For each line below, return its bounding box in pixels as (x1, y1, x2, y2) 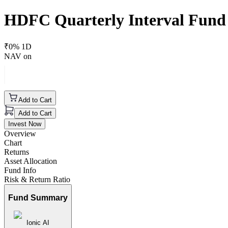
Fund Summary (8, 193, 68, 203)
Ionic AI (26, 219, 49, 227)
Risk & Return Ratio (4, 175, 70, 184)
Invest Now (8, 120, 41, 128)
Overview (4, 129, 36, 138)
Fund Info (4, 165, 36, 175)
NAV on (4, 51, 32, 61)
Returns (4, 147, 29, 156)
